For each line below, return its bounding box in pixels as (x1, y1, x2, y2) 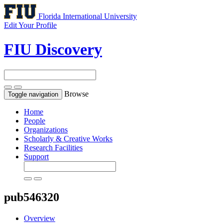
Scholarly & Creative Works (24, 134, 112, 143)
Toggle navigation (8, 90, 58, 98)
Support (24, 152, 49, 161)
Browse (64, 89, 89, 98)
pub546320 (4, 190, 59, 204)
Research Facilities (24, 143, 83, 152)
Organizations (24, 125, 68, 134)
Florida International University (38, 12, 137, 20)
